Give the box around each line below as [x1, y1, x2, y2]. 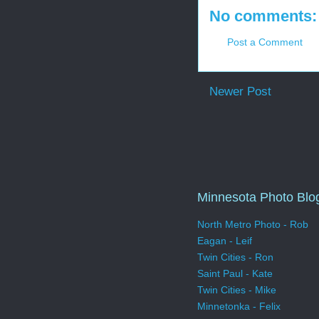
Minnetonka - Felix [197, 300, 281, 313]
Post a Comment [227, 36, 303, 48]
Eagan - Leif [197, 235, 252, 247]
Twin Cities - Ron [197, 251, 273, 263]
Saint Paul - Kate [197, 268, 273, 280]
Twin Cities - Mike [197, 284, 276, 296]
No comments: [209, 7, 317, 25]
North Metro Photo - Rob [197, 219, 308, 231]
